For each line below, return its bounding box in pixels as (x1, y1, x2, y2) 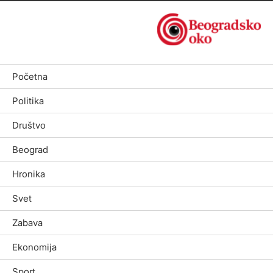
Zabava (12, 216, 43, 229)
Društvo (12, 119, 46, 131)
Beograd (12, 143, 48, 155)
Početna (12, 70, 48, 82)
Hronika (12, 168, 45, 180)
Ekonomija (12, 241, 57, 253)
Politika (12, 94, 44, 107)
